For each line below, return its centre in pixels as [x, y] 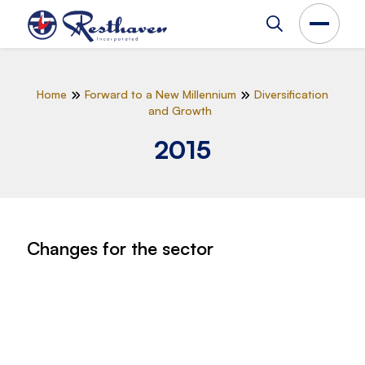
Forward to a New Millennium [160, 94]
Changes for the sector [120, 248]
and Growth [180, 110]
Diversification [291, 94]
